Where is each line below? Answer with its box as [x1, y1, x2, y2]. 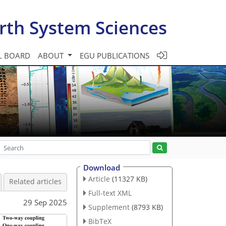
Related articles [9, 177, 62, 186]
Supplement [88, 202, 130, 212]
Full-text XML [88, 188, 132, 198]
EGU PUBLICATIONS [80, 50, 149, 61]
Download [83, 162, 120, 173]
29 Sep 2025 [23, 197, 67, 207]
